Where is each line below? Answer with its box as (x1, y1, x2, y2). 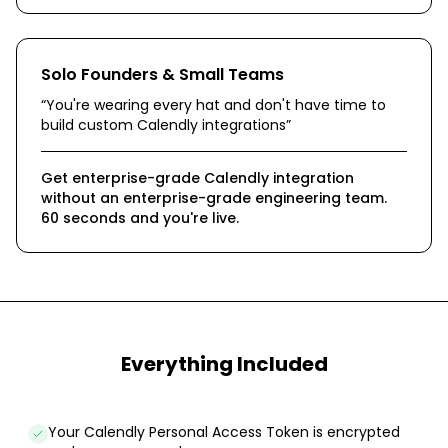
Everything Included (120, 350, 328, 378)
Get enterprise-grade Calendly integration (41, 168, 354, 188)
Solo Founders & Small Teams (41, 63, 284, 86)
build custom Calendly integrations (41, 115, 286, 135)
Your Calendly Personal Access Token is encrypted (48, 422, 400, 442)
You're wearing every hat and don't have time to (46, 95, 386, 115)
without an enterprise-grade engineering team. (41, 188, 387, 208)
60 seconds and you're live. (41, 208, 239, 228)
